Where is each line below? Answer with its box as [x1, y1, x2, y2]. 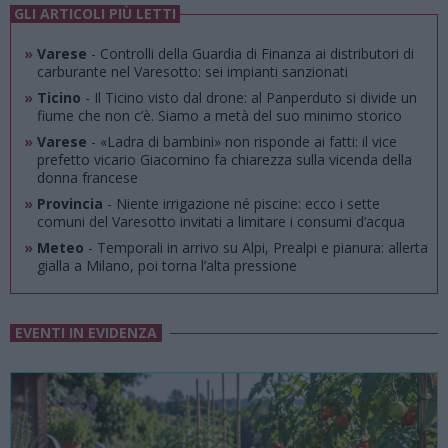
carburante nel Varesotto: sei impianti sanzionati [36, 62, 348, 81]
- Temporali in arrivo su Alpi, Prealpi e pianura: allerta [83, 238, 428, 257]
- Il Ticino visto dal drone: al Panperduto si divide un [80, 88, 417, 107]
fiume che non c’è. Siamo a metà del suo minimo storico [36, 106, 402, 125]
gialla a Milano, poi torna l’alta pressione [36, 256, 297, 275]
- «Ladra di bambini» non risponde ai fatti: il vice [86, 132, 397, 151]
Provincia [32, 194, 103, 213]
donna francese [36, 168, 138, 187]
